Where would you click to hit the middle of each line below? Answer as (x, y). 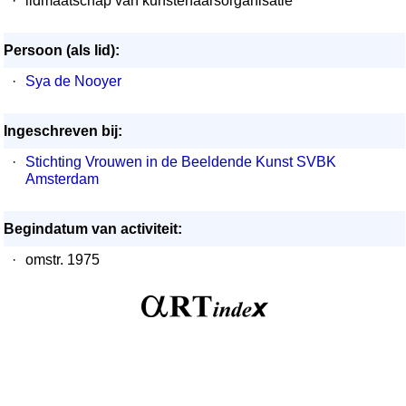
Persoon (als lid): (62, 50)
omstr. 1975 (63, 260)
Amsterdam (62, 179)
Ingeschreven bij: (63, 131)
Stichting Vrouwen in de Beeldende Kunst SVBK (181, 162)
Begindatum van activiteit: (93, 229)
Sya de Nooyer (73, 81)
